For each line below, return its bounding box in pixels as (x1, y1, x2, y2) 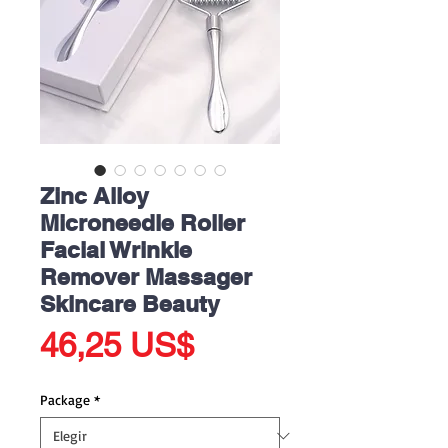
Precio (193, 325, 286, 363)
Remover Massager (40, 263, 252, 290)
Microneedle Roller (40, 209, 245, 236)
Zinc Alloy (40, 182, 149, 209)
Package (40, 391, 90, 408)
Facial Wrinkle (40, 236, 192, 263)
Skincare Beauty (40, 290, 220, 317)
